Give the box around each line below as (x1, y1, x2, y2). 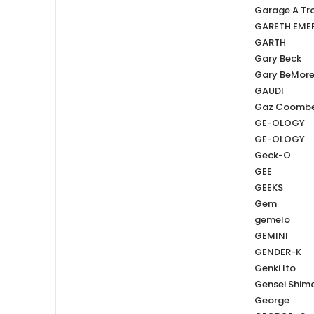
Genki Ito (254, 261, 296, 275)
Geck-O (254, 149, 291, 163)
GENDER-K (254, 245, 301, 259)
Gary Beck (254, 52, 301, 66)
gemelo (254, 213, 290, 227)
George (254, 294, 289, 308)
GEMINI (254, 229, 288, 243)
